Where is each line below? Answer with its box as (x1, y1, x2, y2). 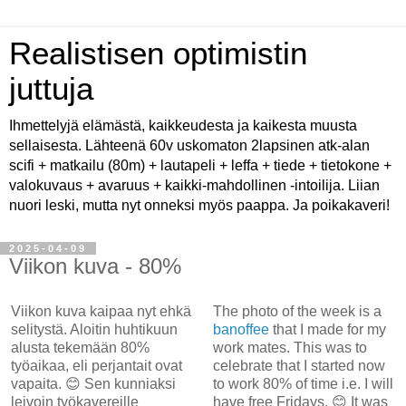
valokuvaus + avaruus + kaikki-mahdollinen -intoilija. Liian (9, 178, 380, 193)
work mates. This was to (212, 339, 367, 355)
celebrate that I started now (212, 357, 385, 373)
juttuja (9, 72, 93, 106)
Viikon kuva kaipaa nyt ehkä (11, 303, 191, 319)
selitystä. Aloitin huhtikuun (11, 321, 178, 337)
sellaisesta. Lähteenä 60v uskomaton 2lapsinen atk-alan (9, 138, 370, 153)
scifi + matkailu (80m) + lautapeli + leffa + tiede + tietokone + (9, 158, 391, 173)
